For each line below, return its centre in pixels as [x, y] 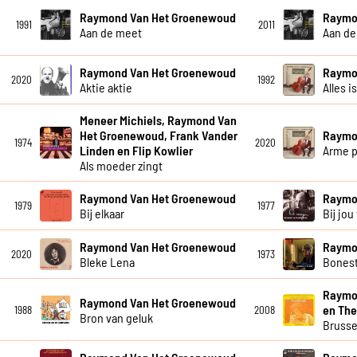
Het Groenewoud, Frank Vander [158, 135]
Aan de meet [110, 32]
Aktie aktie [106, 88]
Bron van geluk [116, 317]
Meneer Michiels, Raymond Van [158, 120]
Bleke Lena [107, 262]
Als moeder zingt [121, 166]
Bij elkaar [102, 214]
